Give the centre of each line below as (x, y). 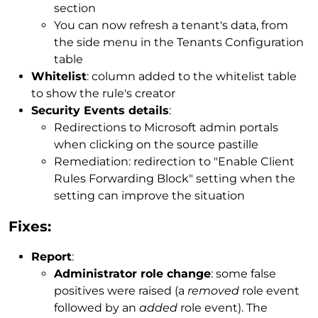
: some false (243, 274)
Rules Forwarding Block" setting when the (175, 179)
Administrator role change (132, 274)
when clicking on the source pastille (158, 145)
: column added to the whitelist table (192, 77)
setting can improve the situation (149, 196)
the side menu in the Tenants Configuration (179, 43)
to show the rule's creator (103, 94)
